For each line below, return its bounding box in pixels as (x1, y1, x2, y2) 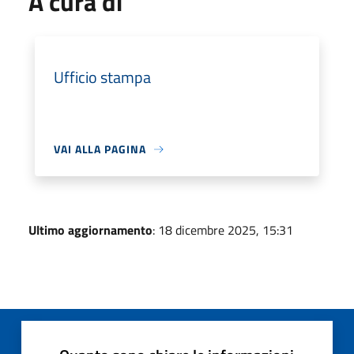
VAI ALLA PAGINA (54, 141, 146, 157)
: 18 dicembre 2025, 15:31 (153, 220, 293, 239)
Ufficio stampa (54, 65, 151, 89)
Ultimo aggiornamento (28, 220, 153, 239)
